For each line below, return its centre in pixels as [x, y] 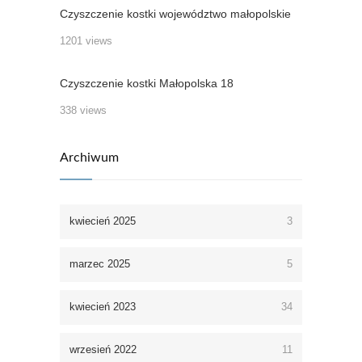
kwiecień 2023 [103, 307]
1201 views [86, 41]
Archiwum [89, 158]
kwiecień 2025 [103, 221]
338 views [83, 111]
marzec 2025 [100, 264]
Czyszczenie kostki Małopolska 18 [147, 84]
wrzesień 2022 [103, 350]
